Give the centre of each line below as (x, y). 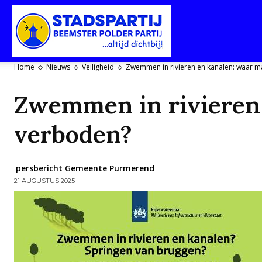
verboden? (73, 134)
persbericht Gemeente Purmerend (85, 168)
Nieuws (58, 67)
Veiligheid (98, 67)
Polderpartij (190, 216)
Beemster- (187, 154)
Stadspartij (188, 30)
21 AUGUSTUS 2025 (44, 181)
